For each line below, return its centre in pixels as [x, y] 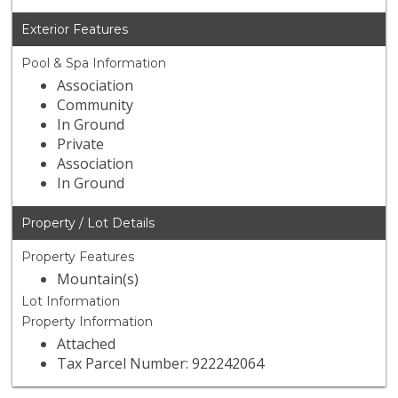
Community [96, 105]
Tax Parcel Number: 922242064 [161, 364]
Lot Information [71, 302]
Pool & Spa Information [94, 64]
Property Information [88, 322]
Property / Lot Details [88, 223]
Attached [87, 344]
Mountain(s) [98, 279]
